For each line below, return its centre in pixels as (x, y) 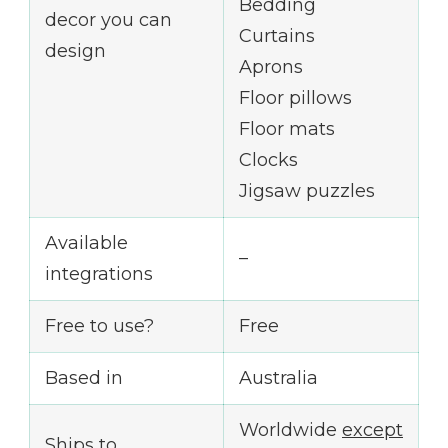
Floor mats (287, 128)
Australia (278, 377)
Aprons (271, 66)
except (372, 429)
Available (86, 242)
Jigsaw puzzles (307, 190)
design (75, 50)
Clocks (268, 159)
